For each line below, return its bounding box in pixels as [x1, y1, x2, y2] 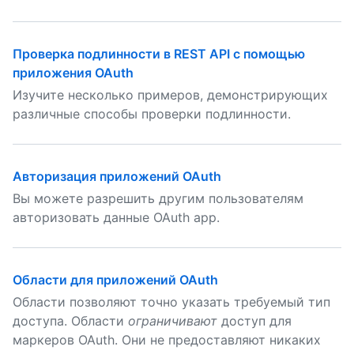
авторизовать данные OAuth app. [13, 209, 220, 225]
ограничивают [128, 313, 217, 329]
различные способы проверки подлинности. [13, 106, 291, 122]
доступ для [217, 313, 292, 329]
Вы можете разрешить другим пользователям [13, 190, 303, 206]
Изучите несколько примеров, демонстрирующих [13, 87, 328, 103]
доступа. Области [13, 313, 128, 329]
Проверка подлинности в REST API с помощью [13, 46, 305, 62]
